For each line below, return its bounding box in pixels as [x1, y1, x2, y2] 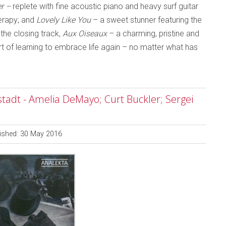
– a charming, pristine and [107, 29, 199, 39]
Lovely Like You [36, 15, 93, 25]
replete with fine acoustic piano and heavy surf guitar [13, 2, 198, 12]
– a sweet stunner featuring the [93, 15, 202, 25]
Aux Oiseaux [63, 29, 107, 39]
